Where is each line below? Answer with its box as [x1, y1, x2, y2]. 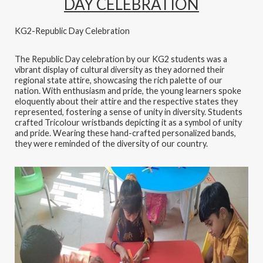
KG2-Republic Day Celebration [15, 26, 130, 36]
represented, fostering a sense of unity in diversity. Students [15, 107, 242, 117]
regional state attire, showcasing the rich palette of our [15, 75, 222, 86]
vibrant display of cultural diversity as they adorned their [15, 65, 225, 75]
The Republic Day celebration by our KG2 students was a [15, 54, 227, 65]
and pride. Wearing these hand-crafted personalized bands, [15, 128, 236, 139]
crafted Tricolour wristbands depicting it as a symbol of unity [15, 117, 242, 128]
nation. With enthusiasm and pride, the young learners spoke [15, 86, 241, 96]
